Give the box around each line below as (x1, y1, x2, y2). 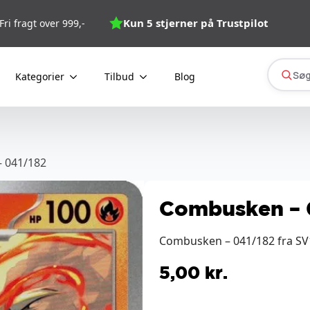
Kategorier (15, 70, 64, 83)
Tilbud (104, 70, 134, 83)
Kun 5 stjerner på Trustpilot (123, 15, 268, 30)
